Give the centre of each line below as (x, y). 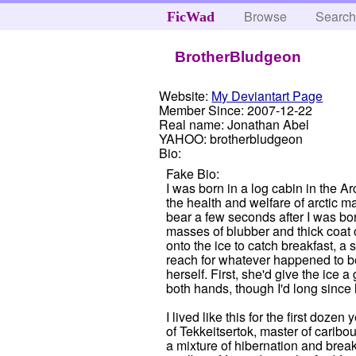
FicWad (190, 17)
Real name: (192, 124)
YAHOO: (183, 138)
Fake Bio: (192, 174)
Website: (184, 95)
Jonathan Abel (269, 124)
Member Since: (202, 110)
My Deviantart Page (267, 95)
